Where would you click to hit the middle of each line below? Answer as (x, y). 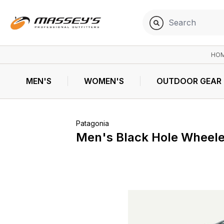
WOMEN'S (104, 81)
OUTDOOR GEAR (189, 81)
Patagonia (92, 123)
